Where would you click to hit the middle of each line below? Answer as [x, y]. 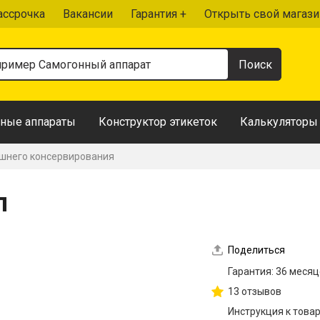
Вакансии [88, 14]
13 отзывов [255, 291]
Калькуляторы [279, 122]
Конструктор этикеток [158, 122]
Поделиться [256, 250]
